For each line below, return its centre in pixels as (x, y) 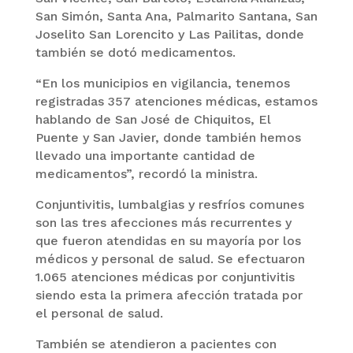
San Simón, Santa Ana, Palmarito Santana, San (176, 16)
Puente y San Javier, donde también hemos (168, 137)
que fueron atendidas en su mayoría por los (168, 240)
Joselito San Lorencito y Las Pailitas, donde (169, 34)
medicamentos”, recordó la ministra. (146, 173)
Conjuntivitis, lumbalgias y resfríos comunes (169, 204)
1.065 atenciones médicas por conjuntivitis (165, 277)
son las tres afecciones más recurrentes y (163, 222)
